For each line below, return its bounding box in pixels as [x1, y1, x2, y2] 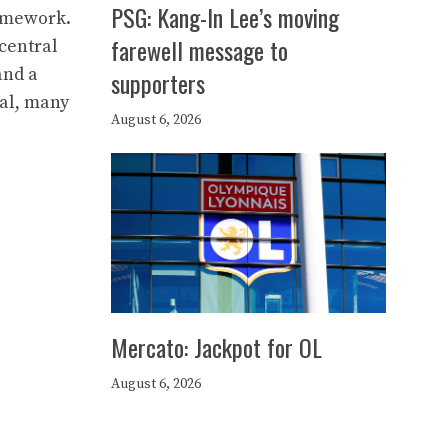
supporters [111, 65, 205, 101]
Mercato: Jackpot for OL [111, 329, 322, 365]
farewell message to [111, 32, 288, 68]
